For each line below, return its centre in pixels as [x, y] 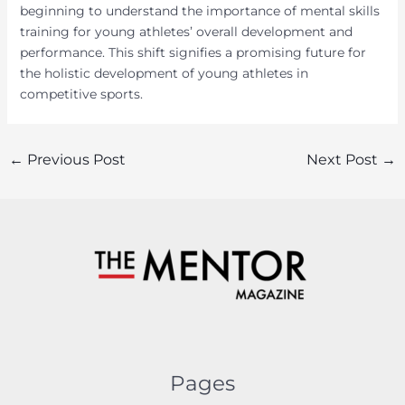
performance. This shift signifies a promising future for [193, 52]
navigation [40, 173]
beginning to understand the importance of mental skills [199, 11]
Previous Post [74, 160]
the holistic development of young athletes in [164, 73]
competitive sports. [81, 94]
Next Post [344, 160]
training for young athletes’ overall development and [186, 32]
